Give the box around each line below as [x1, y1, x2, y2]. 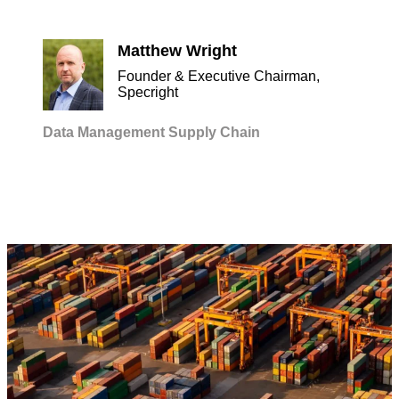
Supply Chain [168, 124, 260, 140]
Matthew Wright [117, 42, 237, 61]
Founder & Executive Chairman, [117, 69, 320, 85]
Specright [117, 85, 178, 101]
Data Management [43, 124, 165, 140]
